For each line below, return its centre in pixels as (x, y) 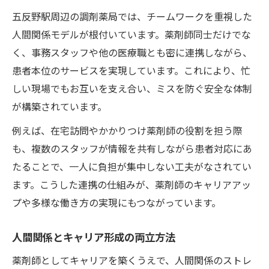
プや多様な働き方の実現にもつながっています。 (116, 202)
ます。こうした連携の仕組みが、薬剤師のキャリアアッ (131, 184)
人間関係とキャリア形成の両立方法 (94, 237)
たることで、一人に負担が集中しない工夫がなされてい (132, 166)
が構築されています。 (59, 106)
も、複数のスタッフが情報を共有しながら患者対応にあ (132, 148)
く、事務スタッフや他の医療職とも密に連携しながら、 (132, 52)
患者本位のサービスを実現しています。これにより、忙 (131, 70)
